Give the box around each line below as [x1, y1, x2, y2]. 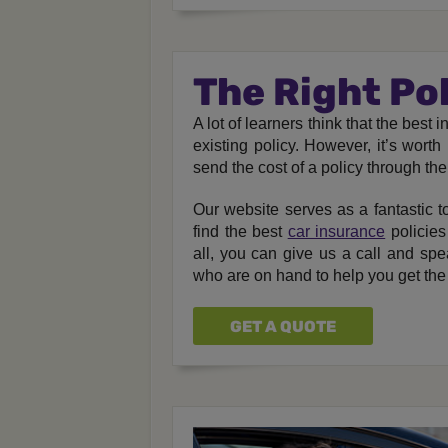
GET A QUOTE [230, 317, 336, 337]
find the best [193, 223, 288, 241]
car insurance [287, 223, 386, 241]
